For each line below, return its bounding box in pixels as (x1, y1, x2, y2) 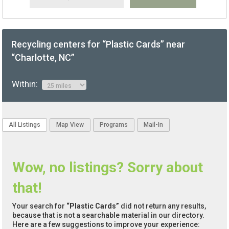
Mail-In (144, 121, 164, 129)
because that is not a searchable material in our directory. (12, 211, 205, 220)
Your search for (12, 202, 67, 211)
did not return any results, (119, 202, 207, 211)
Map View (56, 121, 84, 129)
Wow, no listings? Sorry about (12, 159, 203, 176)
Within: (11, 79, 42, 89)
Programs (100, 121, 128, 129)
